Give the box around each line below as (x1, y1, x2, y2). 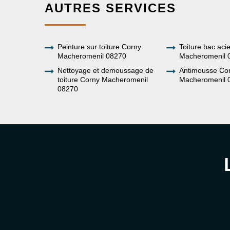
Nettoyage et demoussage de (57, 66, 154, 75)
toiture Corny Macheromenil (57, 75, 148, 84)
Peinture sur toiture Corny (57, 43, 141, 51)
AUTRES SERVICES (45, 1, 176, 15)
